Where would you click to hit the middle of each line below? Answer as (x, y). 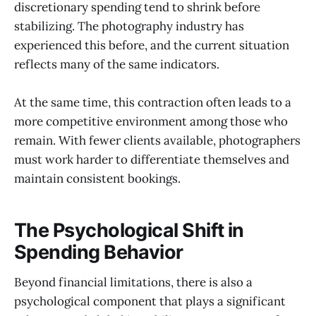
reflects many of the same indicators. (117, 65)
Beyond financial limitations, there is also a (133, 282)
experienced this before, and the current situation (152, 45)
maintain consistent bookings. (97, 179)
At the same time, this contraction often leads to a (153, 103)
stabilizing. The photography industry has (129, 26)
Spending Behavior (99, 252)
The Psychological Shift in (129, 230)
